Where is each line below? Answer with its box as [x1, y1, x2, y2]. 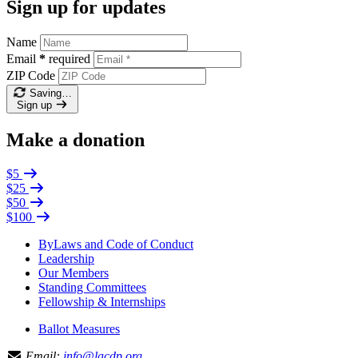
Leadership [38, 251, 94, 265]
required [49, 51, 90, 66]
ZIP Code [6, 68, 55, 82]
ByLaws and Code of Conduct [38, 237, 193, 251]
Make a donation [6, 129, 145, 150]
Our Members [38, 265, 109, 280]
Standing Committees [38, 280, 146, 294]
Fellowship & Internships [38, 294, 165, 308]
